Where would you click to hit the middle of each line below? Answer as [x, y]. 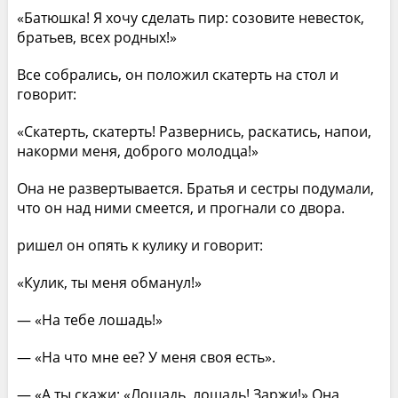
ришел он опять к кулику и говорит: [139, 245]
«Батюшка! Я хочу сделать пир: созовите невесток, [190, 17]
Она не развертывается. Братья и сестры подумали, [195, 188]
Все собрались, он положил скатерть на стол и [177, 74]
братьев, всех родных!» [96, 37]
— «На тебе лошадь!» [89, 319]
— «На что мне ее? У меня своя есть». [146, 357]
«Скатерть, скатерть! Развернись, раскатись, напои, [194, 131]
